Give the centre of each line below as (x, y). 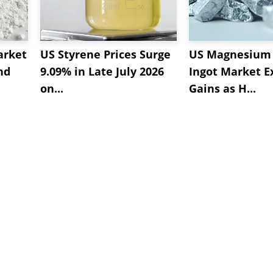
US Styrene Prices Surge (105, 54)
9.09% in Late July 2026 (102, 71)
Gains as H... (222, 88)
